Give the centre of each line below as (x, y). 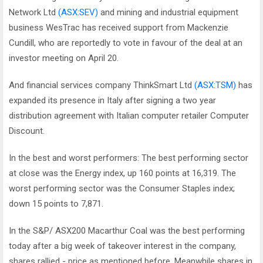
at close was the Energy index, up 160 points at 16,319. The (122, 173)
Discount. (27, 131)
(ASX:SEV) (78, 12)
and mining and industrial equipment (168, 12)
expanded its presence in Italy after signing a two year (112, 100)
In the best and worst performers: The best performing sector (129, 158)
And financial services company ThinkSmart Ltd (102, 85)
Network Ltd (33, 12)
